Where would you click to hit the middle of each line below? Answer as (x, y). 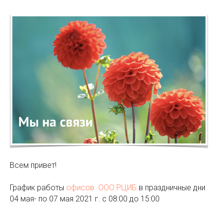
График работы (37, 188)
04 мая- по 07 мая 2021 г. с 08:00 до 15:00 (86, 199)
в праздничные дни (172, 188)
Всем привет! (33, 165)
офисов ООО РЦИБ (101, 188)
